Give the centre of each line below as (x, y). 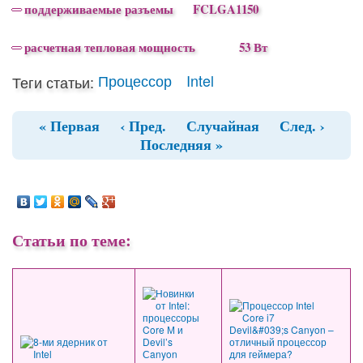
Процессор (135, 80)
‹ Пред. (143, 125)
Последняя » (181, 144)
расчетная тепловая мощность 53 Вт (144, 47)
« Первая (69, 125)
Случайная (222, 125)
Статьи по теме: (72, 240)
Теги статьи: (53, 81)
